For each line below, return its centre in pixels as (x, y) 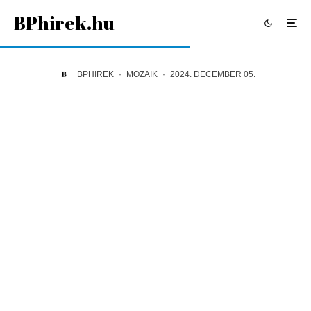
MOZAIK (142, 74)
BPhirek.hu (64, 23)
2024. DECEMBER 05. (212, 74)
